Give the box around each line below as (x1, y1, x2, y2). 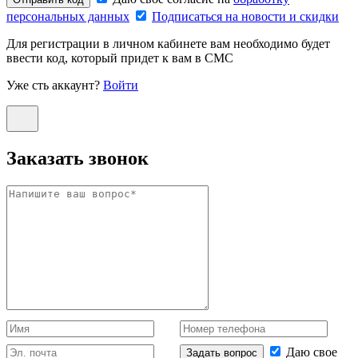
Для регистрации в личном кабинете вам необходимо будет (6, 37, 330, 51)
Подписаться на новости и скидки (152, 10, 339, 24)
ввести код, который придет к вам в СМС (6, 51, 233, 66)
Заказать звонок (6, 148, 149, 169)
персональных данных (6, 10, 129, 24)
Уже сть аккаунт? (6, 78, 103, 93)
